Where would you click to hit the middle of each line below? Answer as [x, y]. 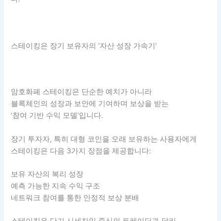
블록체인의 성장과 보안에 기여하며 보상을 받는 [90, 104]
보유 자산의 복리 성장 [47, 174]
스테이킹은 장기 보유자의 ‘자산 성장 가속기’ [84, 46]
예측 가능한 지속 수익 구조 [56, 186]
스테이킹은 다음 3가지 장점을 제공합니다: [81, 151]
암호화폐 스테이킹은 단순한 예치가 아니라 [82, 92]
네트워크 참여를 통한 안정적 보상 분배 [75, 198]
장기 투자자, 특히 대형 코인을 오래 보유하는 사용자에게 [104, 139]
